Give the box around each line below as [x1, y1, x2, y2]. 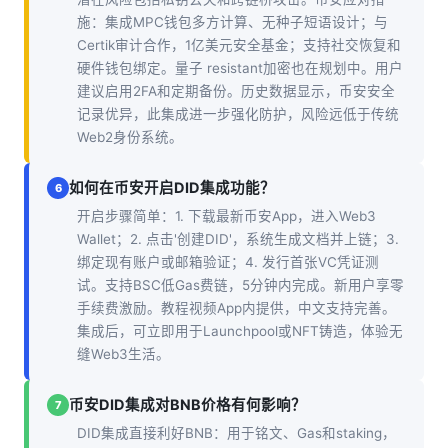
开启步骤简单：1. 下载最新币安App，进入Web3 [77, 208, 376, 224]
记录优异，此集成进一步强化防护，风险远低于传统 [77, 106, 399, 122]
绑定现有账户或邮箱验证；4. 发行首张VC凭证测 [77, 254, 379, 270]
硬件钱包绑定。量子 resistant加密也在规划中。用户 [77, 60, 403, 76]
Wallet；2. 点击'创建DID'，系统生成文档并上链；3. [77, 231, 399, 247]
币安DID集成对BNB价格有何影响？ [69, 395, 306, 414]
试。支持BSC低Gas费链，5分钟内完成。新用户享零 [77, 277, 404, 293]
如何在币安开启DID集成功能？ [69, 178, 275, 197]
